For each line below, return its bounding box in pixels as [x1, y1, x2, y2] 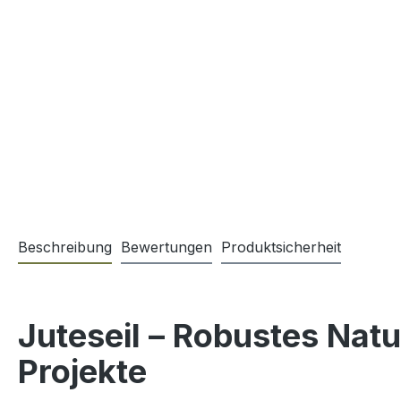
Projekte [18, 352, 147, 392]
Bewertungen [121, 238, 212, 257]
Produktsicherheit [221, 238, 341, 257]
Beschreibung [18, 238, 112, 257]
